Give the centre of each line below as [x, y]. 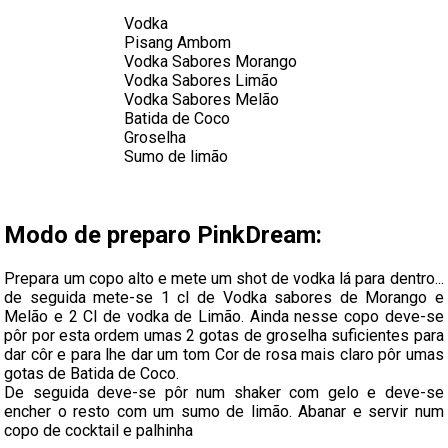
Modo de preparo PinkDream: [163, 234]
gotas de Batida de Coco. [92, 373]
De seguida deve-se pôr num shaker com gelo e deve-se [224, 392]
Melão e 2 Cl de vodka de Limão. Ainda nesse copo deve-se [224, 316]
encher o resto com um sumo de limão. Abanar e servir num [224, 411]
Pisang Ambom [177, 42]
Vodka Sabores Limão [201, 80]
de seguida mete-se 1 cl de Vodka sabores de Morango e [224, 297]
